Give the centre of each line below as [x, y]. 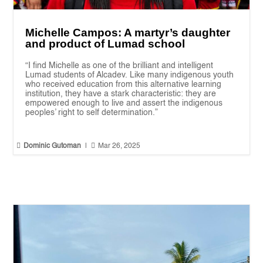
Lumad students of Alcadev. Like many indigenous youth [130, 75]
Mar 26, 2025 [119, 146]
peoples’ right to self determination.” [92, 112]
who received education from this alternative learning [124, 84]
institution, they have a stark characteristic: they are [121, 94]
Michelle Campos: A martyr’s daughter [128, 32]
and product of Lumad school [105, 43]
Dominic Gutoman [53, 146]
